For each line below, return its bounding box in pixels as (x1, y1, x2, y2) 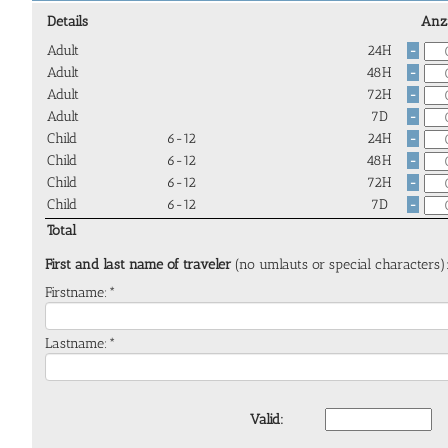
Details (47, 12, 88, 30)
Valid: (250, 411, 284, 429)
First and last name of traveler (45, 255, 235, 273)
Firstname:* (45, 283, 116, 301)
